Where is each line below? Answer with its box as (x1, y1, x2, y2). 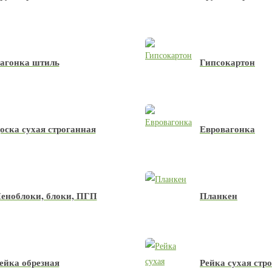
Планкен (200, 189, 237, 202)
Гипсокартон (200, 55, 255, 69)
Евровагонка (200, 122, 255, 135)
